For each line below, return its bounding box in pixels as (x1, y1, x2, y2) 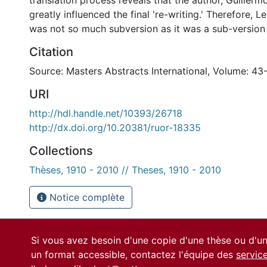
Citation (29, 45, 73, 59)
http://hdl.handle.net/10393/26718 (29, 107, 182, 119)
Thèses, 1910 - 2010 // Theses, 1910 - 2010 (29, 164, 221, 176)
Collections (29, 144, 93, 158)
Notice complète (46, 191, 125, 203)
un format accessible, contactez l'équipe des (31, 249, 236, 260)
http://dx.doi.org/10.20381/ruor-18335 (29, 122, 201, 133)
